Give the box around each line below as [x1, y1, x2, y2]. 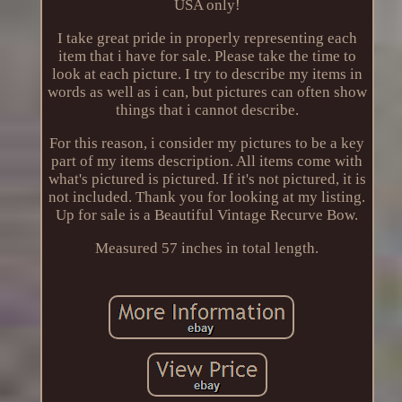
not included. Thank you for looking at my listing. [48, 188, 366, 205]
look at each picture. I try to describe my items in [51, 65, 363, 83]
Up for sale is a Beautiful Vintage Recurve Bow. [56, 205, 359, 223]
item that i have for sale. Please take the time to [57, 47, 356, 65]
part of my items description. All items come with [51, 152, 363, 170]
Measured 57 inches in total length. [95, 239, 319, 257]
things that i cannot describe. [115, 100, 299, 118]
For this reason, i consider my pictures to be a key [49, 134, 365, 152]
